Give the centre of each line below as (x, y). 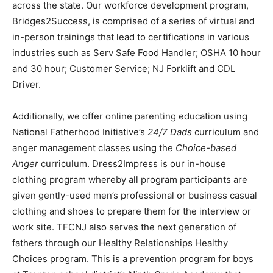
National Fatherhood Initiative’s (80, 132)
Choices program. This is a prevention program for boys (133, 259)
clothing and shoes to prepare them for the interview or (132, 211)
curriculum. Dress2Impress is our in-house (132, 164)
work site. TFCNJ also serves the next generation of (124, 227)
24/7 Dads (170, 132)
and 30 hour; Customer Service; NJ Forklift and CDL (124, 69)
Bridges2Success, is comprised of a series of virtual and (133, 21)
